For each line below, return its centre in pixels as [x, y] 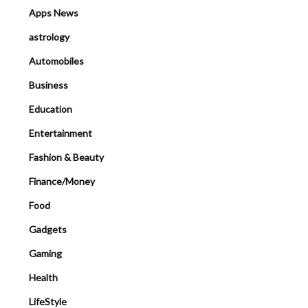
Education [51, 109]
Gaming [45, 253]
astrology [49, 36]
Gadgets [48, 229]
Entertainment [60, 133]
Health [43, 277]
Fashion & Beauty [66, 157]
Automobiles [56, 60]
